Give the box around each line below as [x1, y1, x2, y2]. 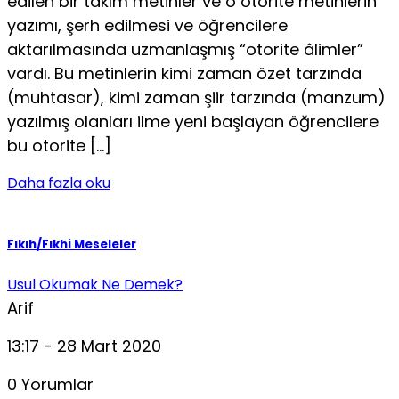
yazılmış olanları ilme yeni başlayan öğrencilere [7, 110, 379, 133]
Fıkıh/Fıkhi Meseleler [7, 235, 136, 253]
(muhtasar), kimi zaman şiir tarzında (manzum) [7, 85, 386, 109]
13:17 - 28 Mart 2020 [7, 335, 161, 358]
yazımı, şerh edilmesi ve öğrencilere [7, 13, 288, 37]
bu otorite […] [7, 134, 111, 157]
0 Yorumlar [7, 373, 94, 396]
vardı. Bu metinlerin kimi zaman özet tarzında [7, 61, 362, 85]
